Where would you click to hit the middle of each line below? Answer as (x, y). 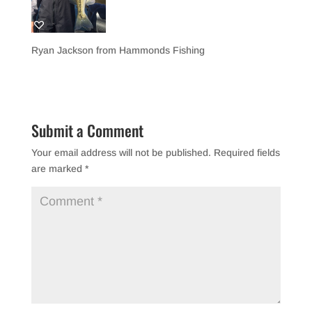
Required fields (247, 153)
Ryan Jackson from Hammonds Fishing (118, 50)
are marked (58, 169)
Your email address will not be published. (121, 153)
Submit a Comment (87, 131)
